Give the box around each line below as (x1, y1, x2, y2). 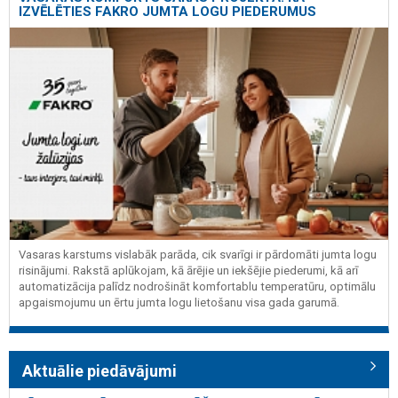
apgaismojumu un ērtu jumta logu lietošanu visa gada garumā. (19, 295, 339, 309)
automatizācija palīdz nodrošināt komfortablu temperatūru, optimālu (19, 279, 376, 293)
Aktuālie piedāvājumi (22, 362, 177, 381)
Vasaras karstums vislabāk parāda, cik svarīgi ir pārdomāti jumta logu (19, 247, 377, 261)
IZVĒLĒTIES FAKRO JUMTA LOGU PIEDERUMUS (19, 4, 316, 20)
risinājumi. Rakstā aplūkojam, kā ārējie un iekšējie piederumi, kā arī (19, 263, 358, 277)
